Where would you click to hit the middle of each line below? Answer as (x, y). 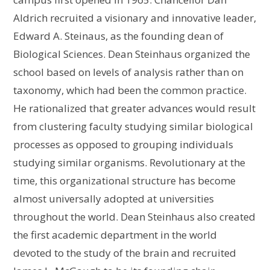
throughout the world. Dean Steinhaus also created (135, 216)
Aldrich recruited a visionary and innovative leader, (135, 17)
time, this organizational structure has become (125, 180)
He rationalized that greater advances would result (135, 108)
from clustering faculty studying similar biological (133, 126)
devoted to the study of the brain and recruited (125, 253)
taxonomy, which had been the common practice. (130, 90)
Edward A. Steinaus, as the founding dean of (119, 36)
